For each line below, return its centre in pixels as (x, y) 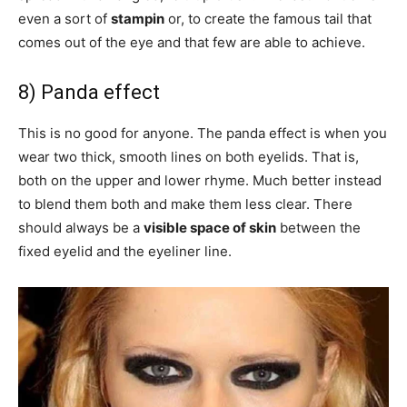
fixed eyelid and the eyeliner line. (125, 251)
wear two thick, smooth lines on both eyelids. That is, (189, 157)
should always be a (81, 228)
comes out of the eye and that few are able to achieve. (192, 42)
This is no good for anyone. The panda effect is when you (203, 133)
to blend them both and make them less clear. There (185, 204)
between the (318, 228)
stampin (138, 19)
